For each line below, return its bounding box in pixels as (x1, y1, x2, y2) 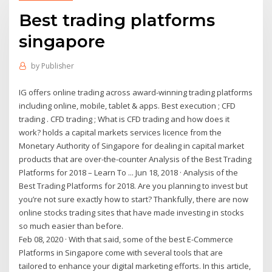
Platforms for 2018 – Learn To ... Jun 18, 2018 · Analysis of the (19, 166, 239, 178)
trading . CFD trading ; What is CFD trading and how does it (19, 113, 230, 124)
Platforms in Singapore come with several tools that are (19, 246, 223, 258)
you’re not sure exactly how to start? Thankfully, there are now (19, 193, 249, 205)
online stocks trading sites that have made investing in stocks (19, 206, 245, 218)
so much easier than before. (19, 220, 124, 231)
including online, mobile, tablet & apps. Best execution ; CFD (19, 100, 236, 111)
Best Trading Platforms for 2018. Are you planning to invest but (19, 180, 248, 191)
